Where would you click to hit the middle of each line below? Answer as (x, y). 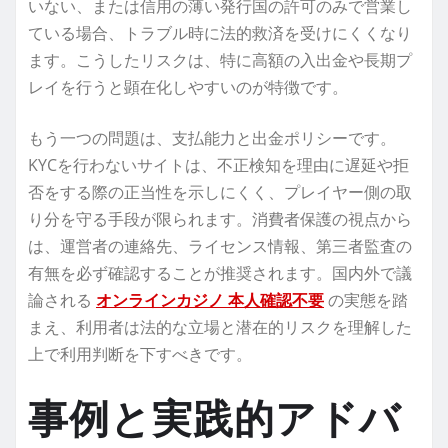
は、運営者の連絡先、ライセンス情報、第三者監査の (220, 245)
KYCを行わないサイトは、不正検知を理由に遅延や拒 (218, 164)
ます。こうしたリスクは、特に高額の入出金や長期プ (220, 59)
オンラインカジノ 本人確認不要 (210, 299)
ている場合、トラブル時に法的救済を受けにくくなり (220, 32)
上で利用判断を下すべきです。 (140, 353)
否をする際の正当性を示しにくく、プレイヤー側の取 (220, 191)
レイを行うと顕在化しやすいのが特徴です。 (188, 86)
